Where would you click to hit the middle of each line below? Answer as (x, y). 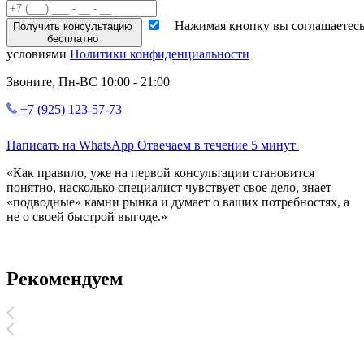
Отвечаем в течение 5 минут (217, 145)
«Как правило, (48, 173)
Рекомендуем (65, 279)
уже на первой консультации (170, 173)
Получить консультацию (74, 27)
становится (282, 173)
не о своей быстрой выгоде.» (87, 217)
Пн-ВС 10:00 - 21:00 (113, 82)
